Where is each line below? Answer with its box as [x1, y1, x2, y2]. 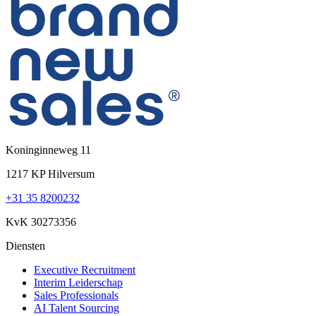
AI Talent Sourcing [34, 302, 119, 315]
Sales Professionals [34, 289, 119, 302]
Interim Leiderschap [34, 276, 123, 289]
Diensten [6, 240, 45, 253]
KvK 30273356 [6, 216, 76, 229]
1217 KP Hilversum [6, 168, 95, 181]
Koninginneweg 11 [6, 144, 91, 157]
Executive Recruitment [34, 264, 135, 276]
